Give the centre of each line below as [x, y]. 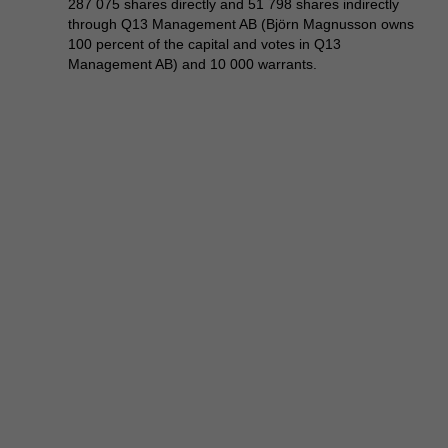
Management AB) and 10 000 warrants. [192, 64]
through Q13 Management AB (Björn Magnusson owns [241, 24]
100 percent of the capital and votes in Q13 [204, 44]
